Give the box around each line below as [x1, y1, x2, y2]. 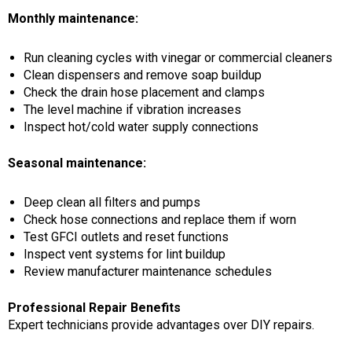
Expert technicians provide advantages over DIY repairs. [8, 317, 314, 332]
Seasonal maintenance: [8, 155, 146, 170]
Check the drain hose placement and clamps [24, 84, 265, 100]
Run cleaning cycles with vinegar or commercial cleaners [24, 49, 332, 65]
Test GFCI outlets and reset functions [24, 229, 229, 244]
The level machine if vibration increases [24, 101, 241, 117]
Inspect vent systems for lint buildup [24, 246, 225, 262]
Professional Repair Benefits [8, 299, 181, 315]
